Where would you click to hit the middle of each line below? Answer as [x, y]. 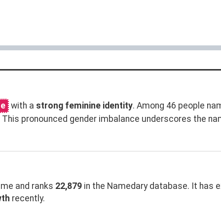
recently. [27, 198]
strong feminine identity [84, 105]
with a [22, 105]
